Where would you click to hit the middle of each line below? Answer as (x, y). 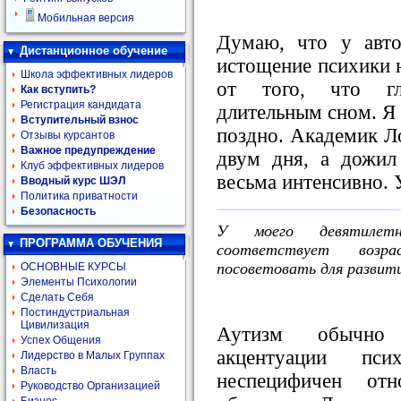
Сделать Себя (57, 297)
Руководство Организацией (90, 386)
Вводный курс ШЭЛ (73, 181)
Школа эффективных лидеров (97, 74)
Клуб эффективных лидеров (92, 166)
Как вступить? (58, 90)
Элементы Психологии (79, 282)
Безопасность (58, 211)
